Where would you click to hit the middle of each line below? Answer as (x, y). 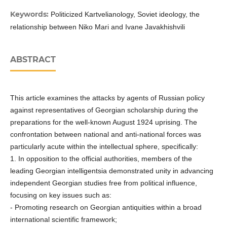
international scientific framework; (63, 220)
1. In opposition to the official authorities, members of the (101, 159)
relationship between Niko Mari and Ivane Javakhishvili (97, 27)
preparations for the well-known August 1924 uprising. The (103, 122)
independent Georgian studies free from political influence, (103, 183)
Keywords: (30, 14)
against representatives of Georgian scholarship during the (104, 110)
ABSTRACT (33, 60)
